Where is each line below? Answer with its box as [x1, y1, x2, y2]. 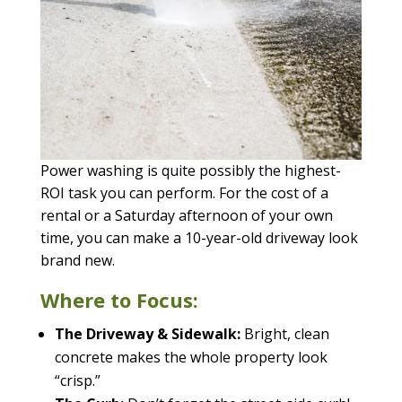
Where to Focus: [39, 285, 198, 313]
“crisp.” [54, 370, 100, 390]
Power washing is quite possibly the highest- [39, 160, 341, 180]
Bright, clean [240, 323, 329, 344]
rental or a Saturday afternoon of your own [39, 205, 333, 225]
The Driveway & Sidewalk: [54, 323, 240, 344]
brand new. [39, 249, 115, 270]
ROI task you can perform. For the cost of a [39, 182, 328, 203]
